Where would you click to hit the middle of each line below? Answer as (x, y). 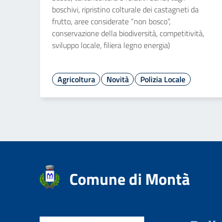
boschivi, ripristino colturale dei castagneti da (125, 9)
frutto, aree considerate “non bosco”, (111, 21)
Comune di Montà (130, 179)
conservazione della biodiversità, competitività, (128, 33)
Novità (117, 79)
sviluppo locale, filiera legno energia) (111, 45)
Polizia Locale (163, 79)
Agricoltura (76, 79)
